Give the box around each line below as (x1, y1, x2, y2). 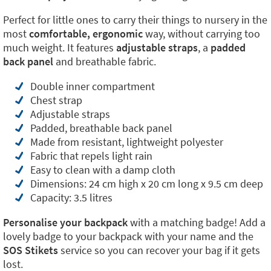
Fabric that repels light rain (30, 149, 152, 163)
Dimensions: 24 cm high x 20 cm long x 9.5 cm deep (30, 177, 263, 191)
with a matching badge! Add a (128, 215, 266, 229)
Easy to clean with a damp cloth (30, 163, 175, 177)
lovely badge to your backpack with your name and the (3, 229, 253, 243)
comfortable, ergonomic (29, 27, 143, 41)
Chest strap (30, 93, 82, 107)
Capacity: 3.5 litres (30, 191, 113, 204)
